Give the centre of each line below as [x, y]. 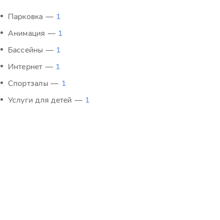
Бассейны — [32, 50]
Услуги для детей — [46, 100]
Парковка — [32, 17]
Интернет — [32, 67]
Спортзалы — [34, 83]
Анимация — [33, 33]
